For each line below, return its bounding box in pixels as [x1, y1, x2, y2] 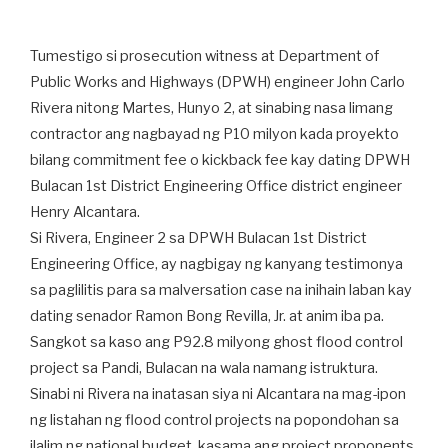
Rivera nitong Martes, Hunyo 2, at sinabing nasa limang [30, 99, 393, 117]
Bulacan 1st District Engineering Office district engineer [30, 177, 402, 195]
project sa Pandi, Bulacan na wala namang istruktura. [30, 359, 378, 377]
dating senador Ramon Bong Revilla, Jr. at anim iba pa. [30, 307, 384, 325]
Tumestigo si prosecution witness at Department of [30, 47, 379, 65]
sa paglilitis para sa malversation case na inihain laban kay [30, 281, 412, 299]
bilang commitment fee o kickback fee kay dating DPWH [30, 151, 410, 169]
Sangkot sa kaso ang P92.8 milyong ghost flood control [30, 333, 403, 351]
